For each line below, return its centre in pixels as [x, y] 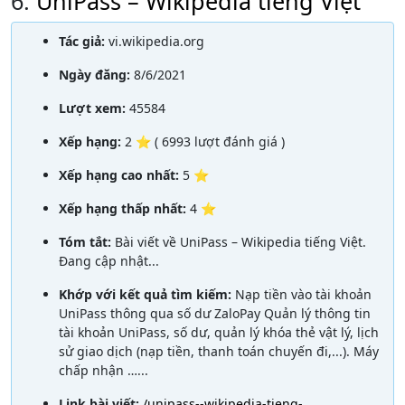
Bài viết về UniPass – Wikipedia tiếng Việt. [240, 242]
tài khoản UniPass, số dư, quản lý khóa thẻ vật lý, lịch [219, 333]
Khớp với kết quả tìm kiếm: [147, 295]
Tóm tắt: [87, 242]
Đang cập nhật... [109, 261]
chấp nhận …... [104, 371]
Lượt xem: [94, 108]
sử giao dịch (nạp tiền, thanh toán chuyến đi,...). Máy [219, 352]
